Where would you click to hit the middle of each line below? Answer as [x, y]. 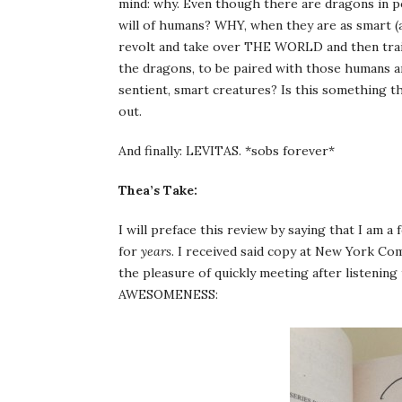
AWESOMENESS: [168, 294]
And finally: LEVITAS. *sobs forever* [227, 151]
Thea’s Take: [158, 190]
